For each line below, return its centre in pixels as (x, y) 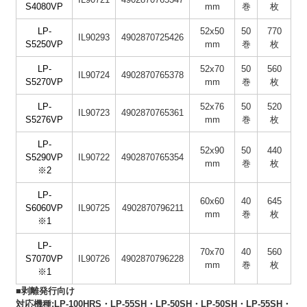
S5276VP (44, 119)
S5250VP (44, 44)
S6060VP (44, 208)
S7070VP (44, 258)
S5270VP (44, 82)
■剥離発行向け (45, 291)
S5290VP (44, 157)
